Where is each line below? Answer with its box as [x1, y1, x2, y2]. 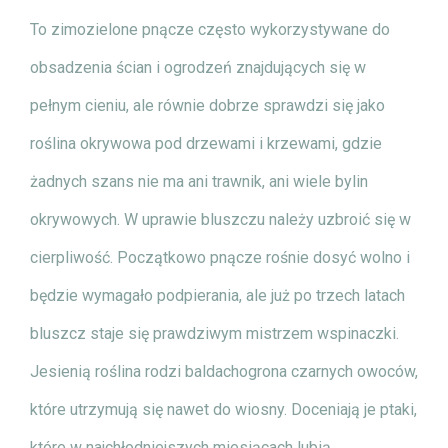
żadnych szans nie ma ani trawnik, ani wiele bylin [30, 171, 368, 191]
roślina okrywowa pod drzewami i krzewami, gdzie [30, 133, 382, 153]
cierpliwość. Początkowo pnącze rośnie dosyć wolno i [30, 247, 410, 267]
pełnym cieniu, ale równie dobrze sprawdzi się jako [30, 95, 385, 115]
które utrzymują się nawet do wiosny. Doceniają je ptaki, [30, 399, 417, 419]
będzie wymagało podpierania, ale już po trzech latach [30, 285, 405, 305]
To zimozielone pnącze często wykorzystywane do [30, 19, 390, 39]
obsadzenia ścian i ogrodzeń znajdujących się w [30, 57, 366, 77]
